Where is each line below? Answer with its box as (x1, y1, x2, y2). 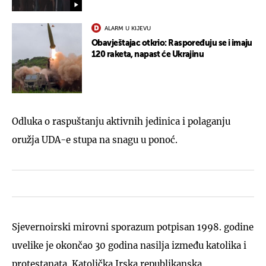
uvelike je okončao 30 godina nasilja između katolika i (12, 239, 246, 251)
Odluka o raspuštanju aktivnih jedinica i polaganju (12, 115, 230, 127)
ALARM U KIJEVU (104, 25, 151, 31)
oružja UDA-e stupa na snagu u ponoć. (12, 134, 178, 145)
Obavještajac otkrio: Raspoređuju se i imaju (91, 39, 252, 47)
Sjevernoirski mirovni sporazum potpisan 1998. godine (12, 221, 254, 233)
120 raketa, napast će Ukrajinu (91, 50, 204, 59)
